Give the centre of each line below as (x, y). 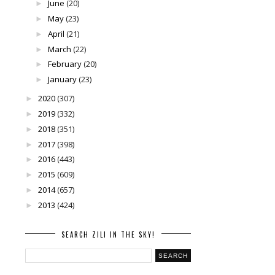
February (64, 64)
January (62, 79)
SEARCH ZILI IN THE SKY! (108, 234)
